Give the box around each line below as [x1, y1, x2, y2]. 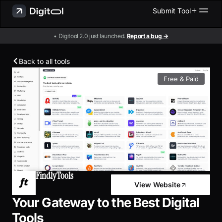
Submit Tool [153, 6, 191, 15]
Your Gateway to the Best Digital [12, 195, 199, 211]
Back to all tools [19, 56, 70, 65]
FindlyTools [36, 169, 73, 182]
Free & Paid [164, 74, 199, 83]
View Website [134, 180, 180, 189]
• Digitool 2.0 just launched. [54, 32, 127, 40]
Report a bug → [126, 32, 168, 40]
